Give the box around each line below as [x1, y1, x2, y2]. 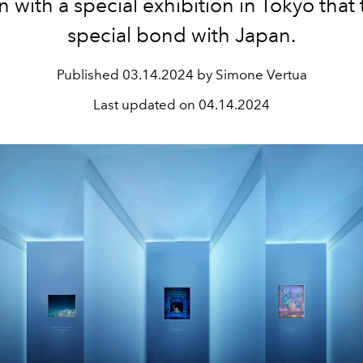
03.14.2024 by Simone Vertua [122, 66, 307, 83]
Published [56, 66, 122, 83]
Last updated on [93, 96, 199, 113]
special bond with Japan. [66, 23, 297, 47]
